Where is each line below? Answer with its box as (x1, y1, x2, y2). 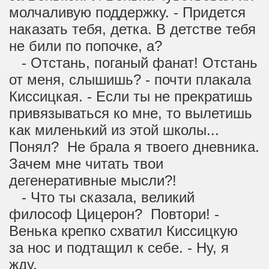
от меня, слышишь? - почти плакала (9, 71, 251, 88)
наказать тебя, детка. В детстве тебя (9, 21, 256, 37)
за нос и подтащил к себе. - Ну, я (9, 240, 229, 256)
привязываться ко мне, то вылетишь (9, 105, 252, 121)
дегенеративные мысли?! (9, 172, 177, 189)
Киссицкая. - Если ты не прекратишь (9, 88, 253, 104)
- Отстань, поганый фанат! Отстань (9, 55, 258, 71)
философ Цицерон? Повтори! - (9, 206, 219, 222)
